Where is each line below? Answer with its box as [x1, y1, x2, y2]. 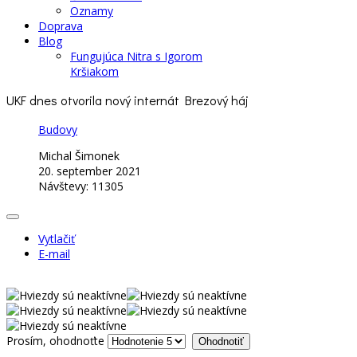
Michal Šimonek [38, 147, 120, 163]
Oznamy [70, 3, 113, 18]
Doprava [38, 18, 83, 33]
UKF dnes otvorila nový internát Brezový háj [6, 92, 249, 109]
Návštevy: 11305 [38, 178, 124, 194]
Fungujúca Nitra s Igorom [70, 49, 202, 64]
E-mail [38, 245, 70, 261]
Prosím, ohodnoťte [6, 332, 104, 348]
